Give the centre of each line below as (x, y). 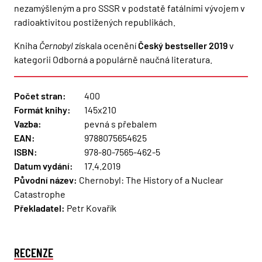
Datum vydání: (44, 166)
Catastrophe (40, 194)
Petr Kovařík (91, 208)
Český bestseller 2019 (183, 46)
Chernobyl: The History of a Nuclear (150, 180)
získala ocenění (106, 46)
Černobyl (56, 46)
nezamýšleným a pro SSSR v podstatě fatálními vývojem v (130, 8)
